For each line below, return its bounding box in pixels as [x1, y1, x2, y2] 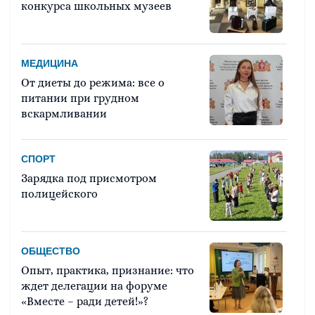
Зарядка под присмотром [21, 172, 157, 186]
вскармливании [21, 107, 107, 121]
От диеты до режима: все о [21, 76, 165, 90]
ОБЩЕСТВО [21, 245, 80, 257]
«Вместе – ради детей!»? [21, 295, 148, 309]
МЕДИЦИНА [21, 58, 78, 70]
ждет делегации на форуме [21, 279, 167, 293]
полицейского [21, 187, 98, 201]
